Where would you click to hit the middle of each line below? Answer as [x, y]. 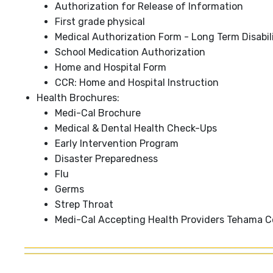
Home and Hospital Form [111, 68]
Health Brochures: [78, 98]
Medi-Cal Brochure [98, 113]
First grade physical [100, 22]
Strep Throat [84, 205]
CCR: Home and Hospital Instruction [138, 83]
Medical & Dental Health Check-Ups [136, 129]
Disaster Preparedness [106, 159]
